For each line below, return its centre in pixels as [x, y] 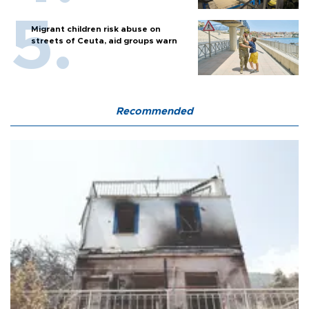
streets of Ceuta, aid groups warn [104, 41]
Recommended [154, 112]
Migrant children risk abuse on [96, 29]
